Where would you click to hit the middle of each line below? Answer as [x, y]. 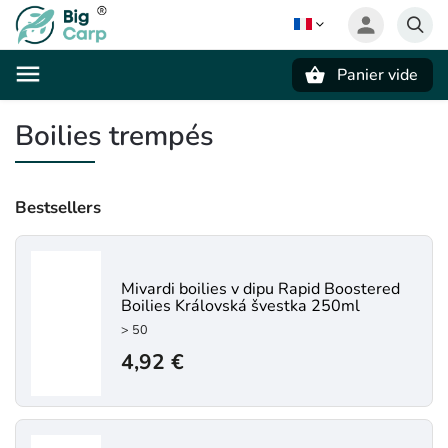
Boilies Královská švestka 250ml [240, 305]
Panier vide [377, 75]
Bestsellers [58, 207]
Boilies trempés [114, 136]
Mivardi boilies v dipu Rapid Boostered [260, 288]
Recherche [114, 109]
